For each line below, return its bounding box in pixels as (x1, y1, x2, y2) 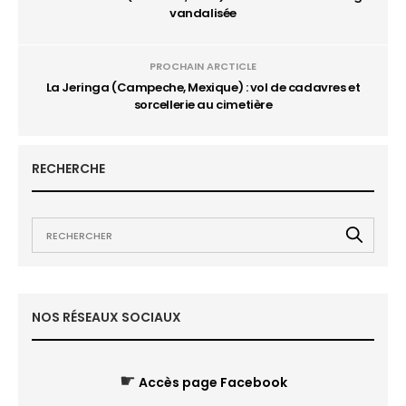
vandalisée (169, 5, 237, 22)
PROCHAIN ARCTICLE (150, 59, 256, 73)
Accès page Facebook (138, 373, 287, 391)
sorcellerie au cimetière (133, 96, 273, 113)
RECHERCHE (32, 159, 105, 178)
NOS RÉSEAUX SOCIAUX (32, 308, 181, 326)
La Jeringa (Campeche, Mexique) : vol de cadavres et (45, 79, 361, 96)
